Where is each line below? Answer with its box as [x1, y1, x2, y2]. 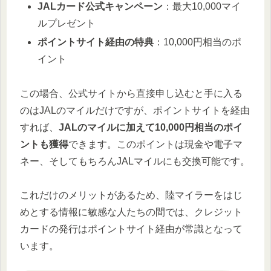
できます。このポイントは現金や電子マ [68, 139, 243, 149]
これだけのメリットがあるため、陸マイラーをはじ [20, 190, 243, 201]
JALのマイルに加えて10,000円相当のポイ [59, 122, 243, 132]
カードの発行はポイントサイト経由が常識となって [20, 224, 243, 235]
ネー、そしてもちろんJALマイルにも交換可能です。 [20, 155, 250, 166]
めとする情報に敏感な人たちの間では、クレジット [20, 207, 243, 218]
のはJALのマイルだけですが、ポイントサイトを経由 [20, 105, 250, 116]
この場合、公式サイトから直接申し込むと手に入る [20, 88, 243, 99]
